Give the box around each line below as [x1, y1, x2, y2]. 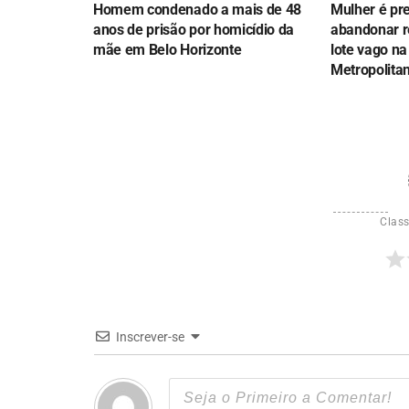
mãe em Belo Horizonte [93, 41, 242, 59]
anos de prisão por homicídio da [93, 21, 295, 39]
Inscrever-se [116, 330, 184, 345]
